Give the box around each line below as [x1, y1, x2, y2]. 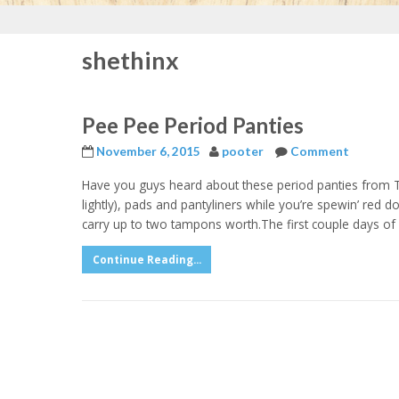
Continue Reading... [92, 253, 201, 267]
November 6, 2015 [96, 144, 200, 159]
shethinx [82, 45, 179, 75]
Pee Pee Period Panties [82, 112, 304, 138]
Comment [290, 144, 349, 159]
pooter [222, 144, 264, 159]
